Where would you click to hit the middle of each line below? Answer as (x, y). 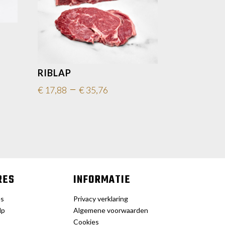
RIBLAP (55, 73)
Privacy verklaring (100, 199)
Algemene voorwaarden (110, 210)
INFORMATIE (102, 180)
